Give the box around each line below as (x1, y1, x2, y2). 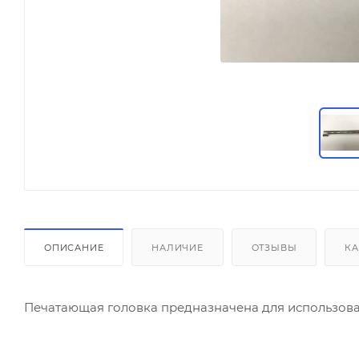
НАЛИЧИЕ (151, 241, 204, 253)
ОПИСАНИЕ (44, 241, 104, 253)
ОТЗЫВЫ (251, 241, 297, 253)
